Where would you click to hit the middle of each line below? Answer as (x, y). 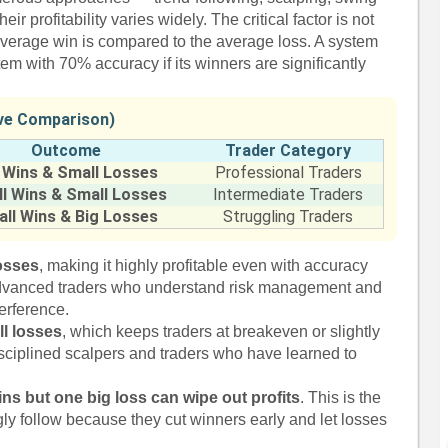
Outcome (65, 150)
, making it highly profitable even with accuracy (204, 265)
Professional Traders (288, 172)
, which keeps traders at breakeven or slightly (221, 331)
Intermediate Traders (288, 194)
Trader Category (288, 150)
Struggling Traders (288, 216)
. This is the (341, 397)
